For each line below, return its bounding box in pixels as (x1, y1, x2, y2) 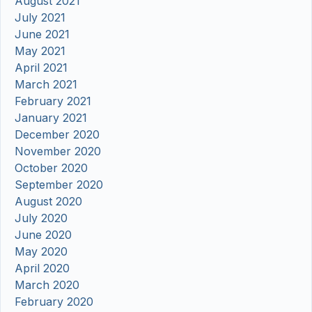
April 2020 (15, 261, 70, 276)
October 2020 (15, 161, 88, 175)
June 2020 (15, 228, 72, 242)
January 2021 (15, 111, 87, 125)
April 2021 (15, 61, 68, 75)
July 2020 (15, 211, 68, 226)
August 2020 (15, 194, 82, 209)
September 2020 (15, 178, 103, 192)
